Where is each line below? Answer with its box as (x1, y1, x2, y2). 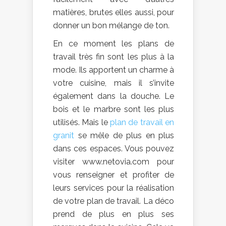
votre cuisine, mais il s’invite (53, 78, 174, 88)
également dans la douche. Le (53, 91, 174, 101)
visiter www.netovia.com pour (53, 157, 174, 166)
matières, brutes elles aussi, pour (53, 8, 174, 17)
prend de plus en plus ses (53, 209, 174, 219)
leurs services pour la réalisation (53, 183, 174, 193)
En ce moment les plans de (53, 39, 174, 48)
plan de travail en (110, 118, 174, 127)
